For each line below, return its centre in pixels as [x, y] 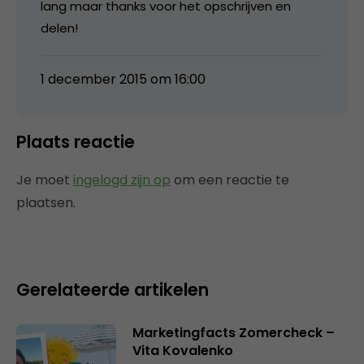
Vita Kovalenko [182, 350]
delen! [59, 28]
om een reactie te [230, 180]
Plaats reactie [76, 141]
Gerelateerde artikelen [113, 289]
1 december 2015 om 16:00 [123, 79]
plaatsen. [46, 202]
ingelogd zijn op [122, 180]
